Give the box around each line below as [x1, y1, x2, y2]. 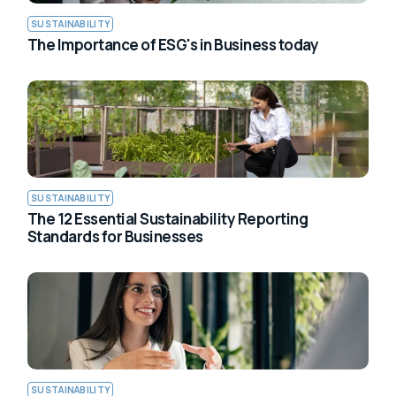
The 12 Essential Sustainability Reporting [27, 208, 308, 229]
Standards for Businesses [27, 225, 203, 247]
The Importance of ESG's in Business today [27, 34, 319, 55]
